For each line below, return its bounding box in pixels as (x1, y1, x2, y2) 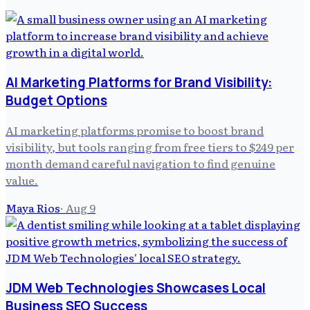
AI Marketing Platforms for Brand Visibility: (6, 73, 272, 91)
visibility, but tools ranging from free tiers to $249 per (6, 138, 294, 156)
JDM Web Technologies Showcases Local (6, 279, 266, 298)
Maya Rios (6, 199, 60, 217)
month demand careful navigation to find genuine (6, 155, 275, 172)
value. (6, 172, 38, 189)
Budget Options (6, 91, 107, 109)
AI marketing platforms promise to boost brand (6, 122, 264, 139)
